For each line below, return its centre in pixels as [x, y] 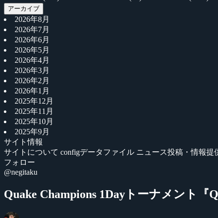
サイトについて [32, 152]
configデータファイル [98, 152]
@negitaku [21, 172]
